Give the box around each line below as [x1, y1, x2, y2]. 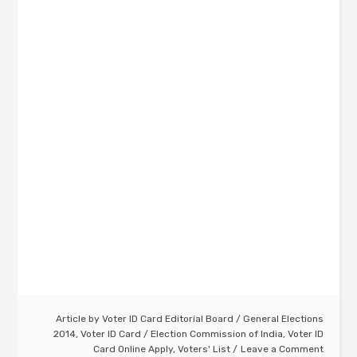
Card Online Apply [92, 343, 173, 355]
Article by [55, 313, 102, 325]
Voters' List [177, 343, 230, 355]
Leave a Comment [240, 343, 324, 355]
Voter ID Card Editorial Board [101, 313, 233, 325]
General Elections [242, 313, 324, 325]
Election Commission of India [150, 328, 283, 340]
